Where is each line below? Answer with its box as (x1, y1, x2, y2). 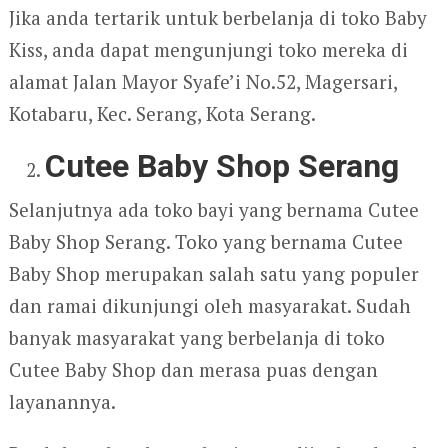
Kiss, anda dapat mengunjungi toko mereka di (8, 36, 408, 62)
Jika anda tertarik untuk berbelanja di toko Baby (8, 4, 427, 30)
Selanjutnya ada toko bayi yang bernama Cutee (8, 196, 419, 222)
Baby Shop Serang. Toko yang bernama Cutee (8, 228, 403, 254)
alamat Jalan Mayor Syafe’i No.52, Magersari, (8, 68, 397, 94)
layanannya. (8, 388, 116, 414)
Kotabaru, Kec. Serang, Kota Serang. (8, 100, 316, 126)
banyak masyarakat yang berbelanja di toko (8, 324, 385, 350)
